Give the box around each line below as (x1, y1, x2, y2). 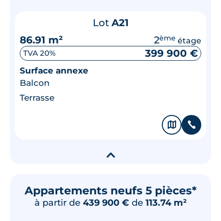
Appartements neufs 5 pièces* (24, 184, 197, 197)
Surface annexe (20, 65, 88, 75)
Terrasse (20, 92, 54, 103)
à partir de (34, 197, 83, 208)
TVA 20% (23, 48, 56, 58)
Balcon (20, 77, 50, 88)
